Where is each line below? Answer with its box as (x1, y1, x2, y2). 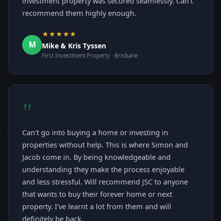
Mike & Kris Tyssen (42, 41, 106, 51)
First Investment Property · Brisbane (42, 52, 138, 60)
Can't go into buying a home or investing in (22, 127, 168, 138)
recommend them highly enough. (22, 8, 136, 18)
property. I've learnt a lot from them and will (22, 201, 171, 212)
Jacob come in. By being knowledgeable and (22, 152, 171, 162)
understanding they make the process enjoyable (22, 164, 184, 175)
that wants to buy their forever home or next (22, 189, 172, 199)
